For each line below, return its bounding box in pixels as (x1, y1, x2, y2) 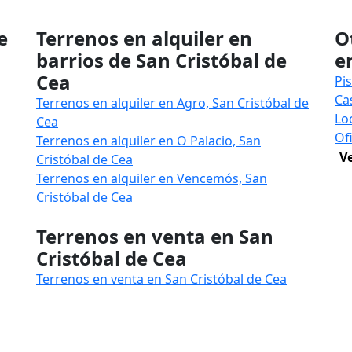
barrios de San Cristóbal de (36, 47, 287, 73)
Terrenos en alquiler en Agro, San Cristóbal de (36, 94, 309, 112)
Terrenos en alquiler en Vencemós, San (36, 170, 267, 187)
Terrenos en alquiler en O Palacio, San (36, 132, 261, 149)
